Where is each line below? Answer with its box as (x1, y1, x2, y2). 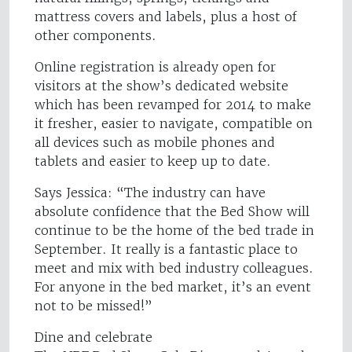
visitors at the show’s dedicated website (35, 78, 288, 94)
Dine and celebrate (35, 329, 152, 346)
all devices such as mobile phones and (35, 134, 275, 151)
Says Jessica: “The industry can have (35, 185, 266, 201)
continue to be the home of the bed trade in (35, 222, 314, 239)
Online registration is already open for (35, 59, 276, 75)
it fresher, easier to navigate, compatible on (35, 115, 313, 132)
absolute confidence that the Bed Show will (35, 203, 310, 220)
